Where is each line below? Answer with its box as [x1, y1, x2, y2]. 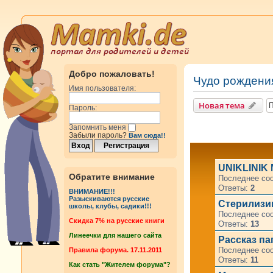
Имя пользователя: [69, 84, 136, 93]
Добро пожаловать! [69, 69, 155, 79]
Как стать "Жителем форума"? [69, 261, 171, 269]
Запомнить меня [69, 123, 128, 132]
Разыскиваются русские [69, 195, 149, 203]
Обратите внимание [69, 172, 155, 182]
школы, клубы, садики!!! [69, 202, 152, 210]
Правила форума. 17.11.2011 [69, 246, 162, 254]
